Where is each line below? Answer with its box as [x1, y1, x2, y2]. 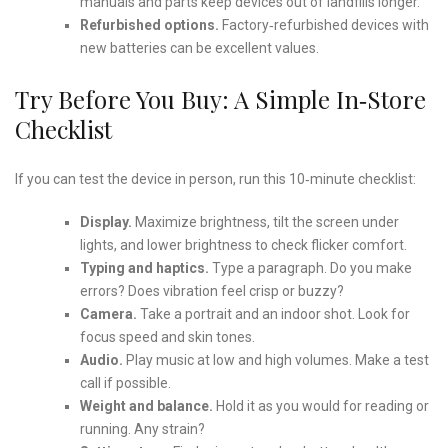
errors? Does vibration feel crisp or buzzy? [79, 282, 344, 299]
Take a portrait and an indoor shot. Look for [136, 305, 410, 322]
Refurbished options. [79, 16, 219, 33]
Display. [79, 213, 132, 230]
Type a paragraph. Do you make [208, 259, 412, 276]
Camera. [79, 305, 137, 322]
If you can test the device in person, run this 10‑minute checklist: [15, 170, 416, 187]
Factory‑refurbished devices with [218, 16, 429, 33]
